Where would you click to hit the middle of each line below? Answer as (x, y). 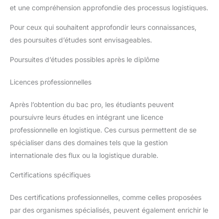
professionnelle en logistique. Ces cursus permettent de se (103, 130)
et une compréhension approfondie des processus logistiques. (109, 7)
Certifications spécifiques (50, 175)
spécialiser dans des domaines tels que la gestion (89, 142)
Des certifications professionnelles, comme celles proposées (106, 197)
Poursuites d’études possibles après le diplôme (85, 59)
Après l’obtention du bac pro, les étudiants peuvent (92, 104)
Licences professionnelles (51, 82)
